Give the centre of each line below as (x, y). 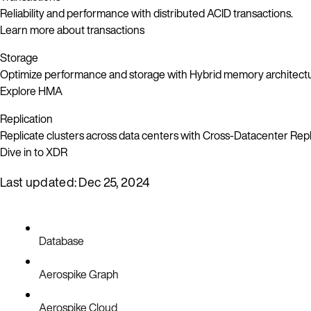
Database (61, 241)
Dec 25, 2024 (114, 182)
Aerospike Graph (79, 274)
